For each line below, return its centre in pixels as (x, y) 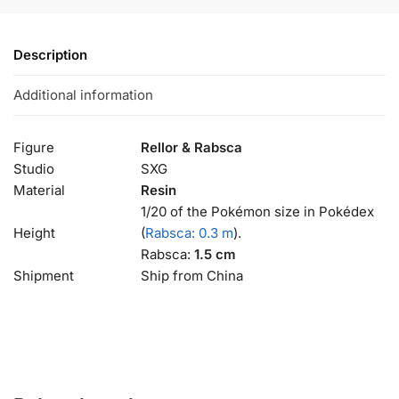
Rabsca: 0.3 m (189, 233)
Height (34, 233)
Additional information (83, 94)
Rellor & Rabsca (191, 148)
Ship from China (194, 276)
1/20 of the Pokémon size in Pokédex (257, 212)
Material (39, 191)
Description (50, 54)
